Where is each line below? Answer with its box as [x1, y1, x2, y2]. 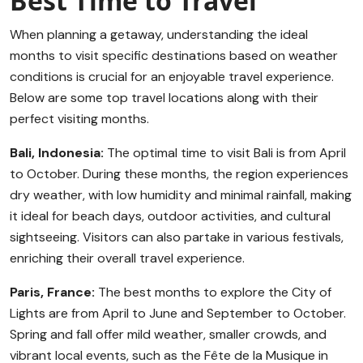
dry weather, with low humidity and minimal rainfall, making [10, 186, 352, 203]
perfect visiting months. [10, 110, 149, 127]
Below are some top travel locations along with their [10, 89, 318, 106]
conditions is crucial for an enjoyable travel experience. [10, 68, 334, 85]
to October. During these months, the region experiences [10, 165, 348, 182]
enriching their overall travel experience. [10, 250, 245, 267]
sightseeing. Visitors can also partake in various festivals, [10, 228, 344, 246]
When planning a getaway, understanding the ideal [10, 26, 308, 43]
